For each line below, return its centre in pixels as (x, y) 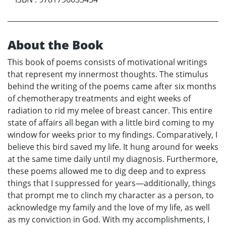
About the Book (55, 45)
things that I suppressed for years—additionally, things (112, 183)
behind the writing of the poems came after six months (112, 87)
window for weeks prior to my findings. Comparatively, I (112, 135)
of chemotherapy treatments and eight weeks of (99, 99)
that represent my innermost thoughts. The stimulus (108, 74)
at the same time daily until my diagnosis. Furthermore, (113, 159)
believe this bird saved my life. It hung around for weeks (113, 147)
